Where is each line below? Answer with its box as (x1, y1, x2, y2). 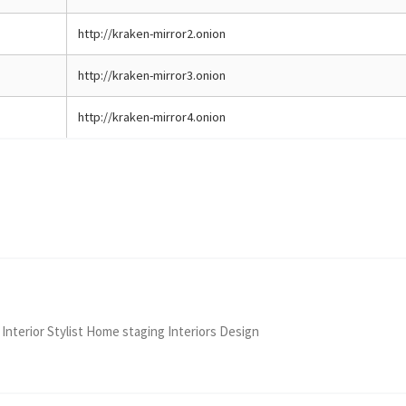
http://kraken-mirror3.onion (78, 66, 226, 83)
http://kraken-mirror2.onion (78, 24, 226, 42)
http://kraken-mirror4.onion (78, 108, 226, 125)
